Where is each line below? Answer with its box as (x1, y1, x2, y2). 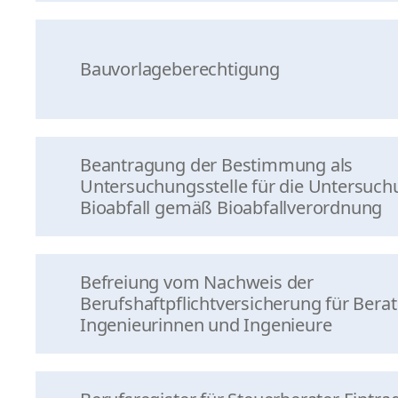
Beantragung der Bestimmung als (80, 153, 354, 177)
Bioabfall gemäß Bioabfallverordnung (80, 195, 383, 219)
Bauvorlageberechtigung (80, 57, 280, 81)
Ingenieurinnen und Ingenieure (80, 313, 332, 337)
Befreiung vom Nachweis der (80, 270, 314, 294)
